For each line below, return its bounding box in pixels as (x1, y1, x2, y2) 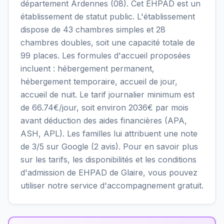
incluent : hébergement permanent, (20, 63, 154, 74)
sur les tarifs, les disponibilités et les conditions (20, 154, 196, 165)
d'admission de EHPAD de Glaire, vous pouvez (20, 167, 197, 178)
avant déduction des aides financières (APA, (20, 115, 187, 126)
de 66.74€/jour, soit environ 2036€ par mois (20, 102, 188, 113)
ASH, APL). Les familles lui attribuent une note (20, 128, 197, 139)
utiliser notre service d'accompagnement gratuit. (20, 180, 203, 191)
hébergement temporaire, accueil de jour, (20, 76, 177, 87)
